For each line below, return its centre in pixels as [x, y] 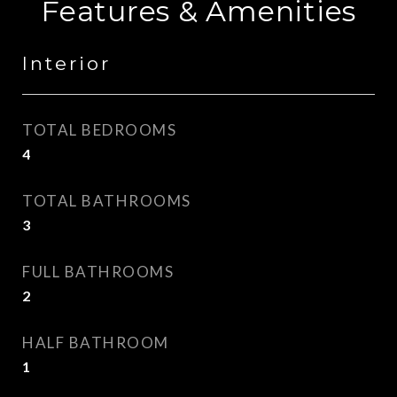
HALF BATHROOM [96, 343]
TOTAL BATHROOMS [107, 201]
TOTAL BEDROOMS [99, 130]
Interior [66, 63]
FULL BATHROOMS [98, 272]
